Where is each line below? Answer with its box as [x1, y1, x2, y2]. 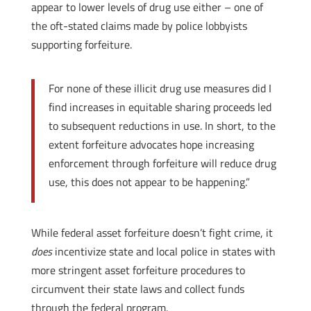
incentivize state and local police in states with [51, 243, 276, 260]
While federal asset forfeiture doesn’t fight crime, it [31, 224, 273, 241]
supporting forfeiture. [31, 36, 132, 53]
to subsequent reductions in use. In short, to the [48, 117, 276, 134]
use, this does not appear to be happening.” [48, 174, 250, 190]
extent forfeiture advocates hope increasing [48, 136, 254, 153]
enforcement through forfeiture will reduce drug [48, 155, 276, 171]
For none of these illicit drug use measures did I [48, 80, 271, 96]
